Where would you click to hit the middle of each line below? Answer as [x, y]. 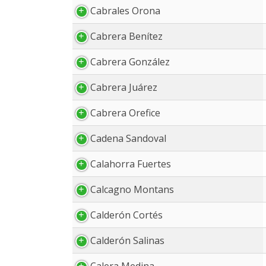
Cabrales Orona [125, 11]
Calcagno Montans [132, 189]
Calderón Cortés [126, 215]
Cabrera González [130, 62]
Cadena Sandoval [128, 138]
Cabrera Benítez [126, 36]
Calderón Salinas [127, 240]
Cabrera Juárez [124, 87]
